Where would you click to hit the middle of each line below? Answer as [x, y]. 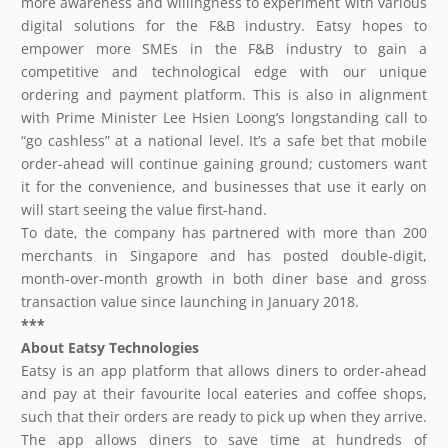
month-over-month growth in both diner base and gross [224, 278]
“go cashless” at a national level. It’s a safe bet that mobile [224, 140]
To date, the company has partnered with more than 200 [224, 232]
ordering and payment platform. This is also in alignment [224, 94]
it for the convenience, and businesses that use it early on [224, 186]
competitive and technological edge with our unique [224, 71]
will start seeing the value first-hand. [144, 209]
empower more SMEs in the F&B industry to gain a [224, 48]
